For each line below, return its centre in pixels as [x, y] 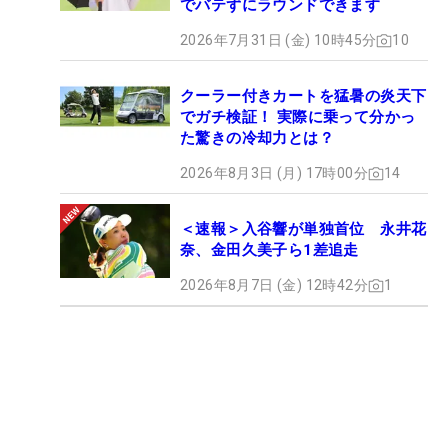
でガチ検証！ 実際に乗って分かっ [298, 117]
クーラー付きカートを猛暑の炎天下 [303, 96]
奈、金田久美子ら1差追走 [269, 250]
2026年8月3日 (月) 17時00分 [274, 173]
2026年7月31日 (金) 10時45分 [278, 40]
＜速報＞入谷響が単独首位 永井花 [303, 229]
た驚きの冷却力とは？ [257, 138]
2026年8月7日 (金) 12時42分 [274, 285]
